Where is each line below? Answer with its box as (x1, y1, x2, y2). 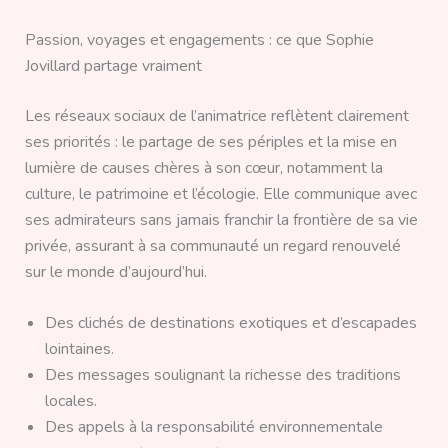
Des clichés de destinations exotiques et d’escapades (44, 312, 417, 335)
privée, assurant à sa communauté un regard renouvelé (24, 234, 401, 257)
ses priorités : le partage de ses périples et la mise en (24, 130, 397, 153)
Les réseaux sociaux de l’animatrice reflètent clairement (24, 104, 409, 127)
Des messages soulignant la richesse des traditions (44, 364, 401, 387)
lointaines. (44, 338, 114, 361)
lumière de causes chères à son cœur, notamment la (24, 156, 383, 179)
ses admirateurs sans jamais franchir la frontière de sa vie (24, 208, 418, 231)
